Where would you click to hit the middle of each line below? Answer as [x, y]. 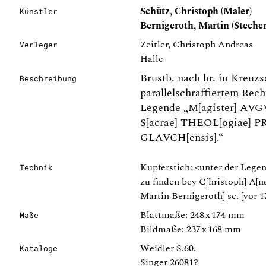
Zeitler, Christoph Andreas [197, 45]
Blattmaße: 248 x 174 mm [192, 215]
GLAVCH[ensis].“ [182, 137]
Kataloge [39, 248]
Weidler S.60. [168, 248]
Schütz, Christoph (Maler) [196, 11]
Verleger [39, 45]
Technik [36, 167]
